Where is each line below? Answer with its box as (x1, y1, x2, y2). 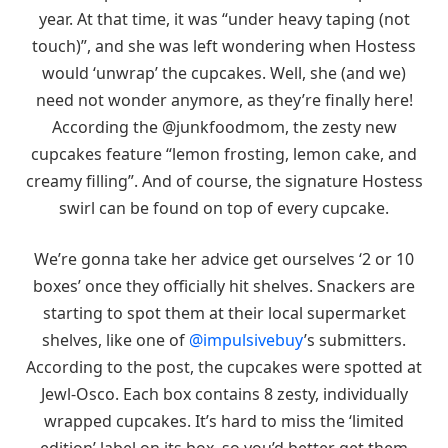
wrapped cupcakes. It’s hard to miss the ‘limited (44, 410, 404, 433)
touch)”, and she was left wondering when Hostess (32, 34, 416, 57)
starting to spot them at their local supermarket (42, 302, 406, 325)
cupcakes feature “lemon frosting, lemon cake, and (31, 142, 417, 165)
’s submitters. (304, 329, 406, 352)
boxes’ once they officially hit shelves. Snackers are (33, 275, 415, 298)
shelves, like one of (42, 329, 189, 352)
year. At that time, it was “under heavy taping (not (38, 7, 410, 30)
